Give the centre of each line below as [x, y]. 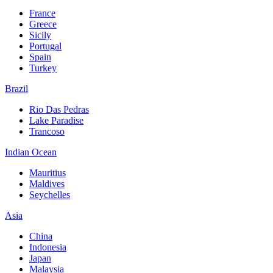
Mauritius [48, 172]
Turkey [43, 68]
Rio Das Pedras [59, 109]
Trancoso [47, 131]
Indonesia [48, 247]
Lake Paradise [56, 120]
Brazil [16, 88]
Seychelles [50, 194]
